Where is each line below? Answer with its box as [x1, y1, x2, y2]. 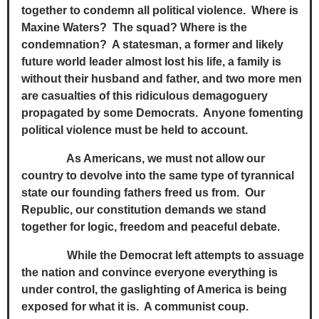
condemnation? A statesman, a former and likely [21, 38, 283, 51]
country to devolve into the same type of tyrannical [21, 169, 294, 182]
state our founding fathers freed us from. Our [21, 187, 265, 199]
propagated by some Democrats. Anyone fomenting [21, 107, 303, 120]
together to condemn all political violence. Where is [21, 4, 298, 17]
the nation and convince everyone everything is [21, 266, 278, 279]
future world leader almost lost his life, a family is [21, 56, 281, 68]
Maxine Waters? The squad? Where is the [21, 21, 247, 34]
